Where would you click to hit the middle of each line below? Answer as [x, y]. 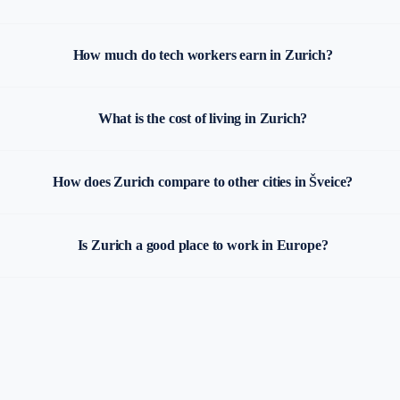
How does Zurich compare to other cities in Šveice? [203, 182]
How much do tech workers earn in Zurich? [203, 55]
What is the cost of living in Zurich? [203, 118]
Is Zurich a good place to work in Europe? [203, 245]
